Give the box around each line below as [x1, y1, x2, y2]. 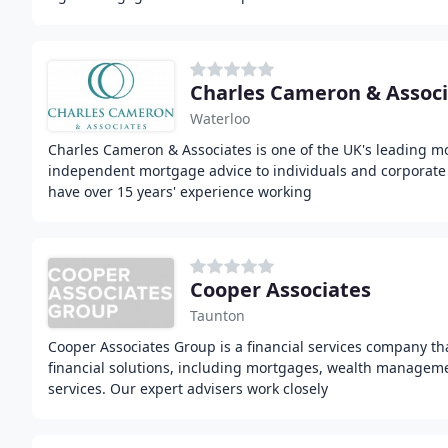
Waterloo [190, 109, 250, 128]
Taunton [190, 306, 245, 325]
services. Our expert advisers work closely [48, 379, 328, 398]
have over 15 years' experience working [48, 182, 312, 201]
